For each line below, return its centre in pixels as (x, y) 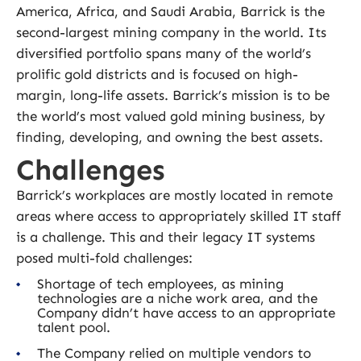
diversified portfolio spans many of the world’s (164, 53)
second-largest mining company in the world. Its (171, 32)
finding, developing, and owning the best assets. (170, 137)
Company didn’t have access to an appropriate (186, 312)
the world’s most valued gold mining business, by (170, 116)
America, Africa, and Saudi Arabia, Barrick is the (170, 11)
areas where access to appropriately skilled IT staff (178, 216)
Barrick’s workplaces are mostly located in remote (174, 195)
